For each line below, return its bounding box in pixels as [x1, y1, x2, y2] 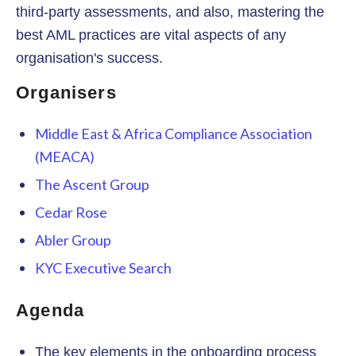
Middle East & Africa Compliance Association [35, 124, 312, 142]
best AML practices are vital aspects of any [16, 26, 286, 43]
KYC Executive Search [35, 258, 172, 277]
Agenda [16, 300, 85, 320]
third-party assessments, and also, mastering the [16, 3, 324, 20]
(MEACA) [35, 147, 95, 165]
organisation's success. [16, 49, 163, 66]
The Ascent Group [35, 175, 149, 193]
